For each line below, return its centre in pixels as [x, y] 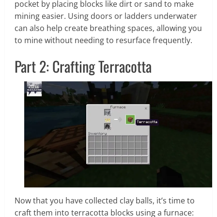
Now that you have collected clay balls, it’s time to [105, 200]
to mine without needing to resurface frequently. [103, 40]
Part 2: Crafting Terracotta [83, 66]
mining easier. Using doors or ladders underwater [106, 16]
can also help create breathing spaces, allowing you [108, 28]
